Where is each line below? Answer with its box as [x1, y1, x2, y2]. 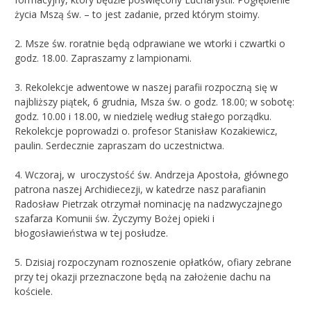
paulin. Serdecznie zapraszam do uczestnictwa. [15, 138, 224, 152]
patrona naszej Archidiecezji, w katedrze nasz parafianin [15, 182, 266, 196]
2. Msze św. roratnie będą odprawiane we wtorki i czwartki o [15, 36, 285, 50]
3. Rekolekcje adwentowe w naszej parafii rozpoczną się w [15, 80, 278, 94]
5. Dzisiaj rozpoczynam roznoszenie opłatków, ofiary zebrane [15, 255, 292, 269]
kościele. [15, 284, 53, 298]
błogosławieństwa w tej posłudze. [15, 226, 168, 239]
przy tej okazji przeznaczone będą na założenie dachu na [15, 269, 271, 283]
